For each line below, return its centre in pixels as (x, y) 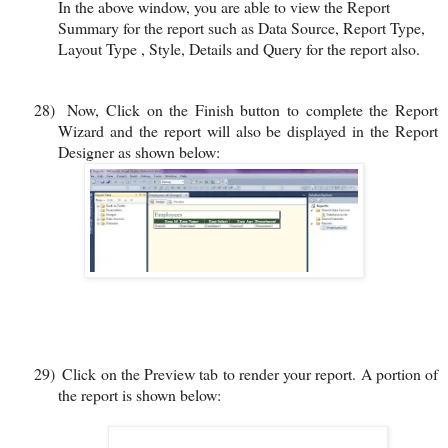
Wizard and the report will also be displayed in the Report (248, 130)
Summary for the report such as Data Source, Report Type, (241, 27)
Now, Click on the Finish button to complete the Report (253, 109)
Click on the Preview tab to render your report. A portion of (250, 373)
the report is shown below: (139, 394)
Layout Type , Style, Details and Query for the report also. (239, 48)
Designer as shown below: (139, 151)
